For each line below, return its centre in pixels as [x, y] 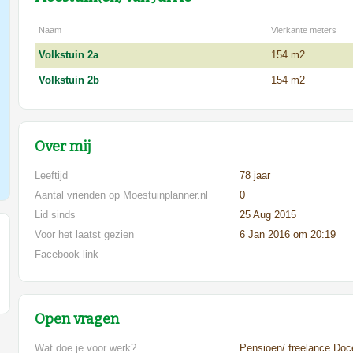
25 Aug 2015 [268, 214]
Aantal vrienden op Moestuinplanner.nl [122, 195]
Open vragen [77, 319]
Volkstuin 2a [69, 54]
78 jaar [255, 175]
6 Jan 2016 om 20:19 [288, 234]
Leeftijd [52, 175]
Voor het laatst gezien [85, 234]
